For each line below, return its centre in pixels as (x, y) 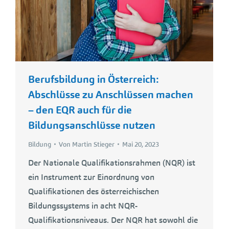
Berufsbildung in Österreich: (93, 79)
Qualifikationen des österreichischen (94, 191)
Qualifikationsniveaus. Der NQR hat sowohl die (113, 220)
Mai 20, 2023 (141, 144)
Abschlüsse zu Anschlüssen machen (111, 94)
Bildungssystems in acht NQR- (83, 205)
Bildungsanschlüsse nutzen (92, 125)
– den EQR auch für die (80, 110)
